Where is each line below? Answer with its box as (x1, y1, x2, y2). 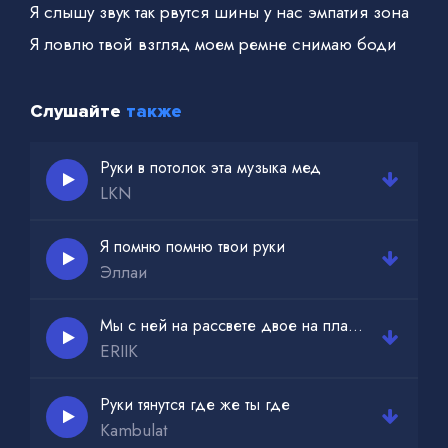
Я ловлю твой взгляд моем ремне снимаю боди (30, 31, 397, 56)
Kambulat (100, 417, 167, 442)
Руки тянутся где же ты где (100, 392, 290, 416)
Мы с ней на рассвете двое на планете (348, 313, 363, 337)
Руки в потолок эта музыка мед (100, 155, 321, 179)
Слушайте (30, 99, 126, 122)
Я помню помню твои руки (100, 234, 285, 258)
